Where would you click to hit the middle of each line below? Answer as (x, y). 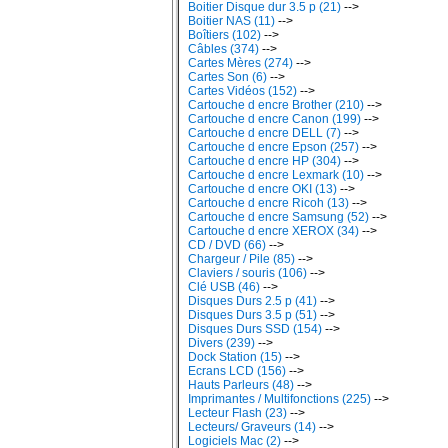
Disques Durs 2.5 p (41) (252, 301)
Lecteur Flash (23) (237, 413)
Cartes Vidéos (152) (242, 91)
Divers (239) (221, 343)
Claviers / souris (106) (247, 273)
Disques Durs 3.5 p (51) (252, 315)
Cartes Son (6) (227, 77)
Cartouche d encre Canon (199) (274, 119)
